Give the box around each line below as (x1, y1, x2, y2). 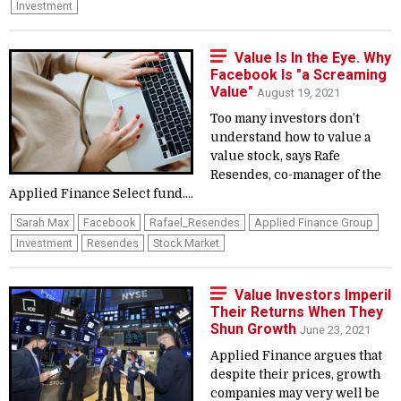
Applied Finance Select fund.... (9, 187, 193, 200)
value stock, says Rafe (210, 149, 340, 163)
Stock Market (153, 236, 219, 250)
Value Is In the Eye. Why (235, 49, 391, 66)
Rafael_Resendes (149, 216, 240, 229)
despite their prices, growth (210, 368, 380, 381)
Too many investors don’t (210, 112, 360, 125)
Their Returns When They (210, 303, 383, 320)
